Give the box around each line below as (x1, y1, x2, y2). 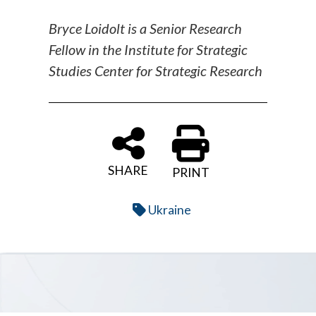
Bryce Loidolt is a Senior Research (49, 20, 243, 37)
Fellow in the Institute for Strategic (49, 41, 248, 59)
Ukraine (147, 202, 191, 218)
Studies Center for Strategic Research (49, 62, 263, 80)
